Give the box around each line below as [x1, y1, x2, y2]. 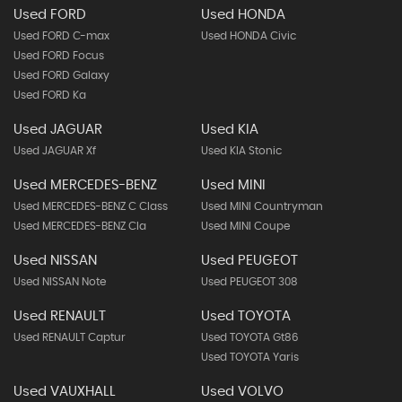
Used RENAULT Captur [13, 331, 126, 343]
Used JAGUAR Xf [13, 144, 96, 156]
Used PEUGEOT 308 [200, 275, 298, 287]
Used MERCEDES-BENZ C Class [13, 200, 168, 212]
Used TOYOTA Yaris [200, 351, 299, 363]
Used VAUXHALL [13, 384, 116, 398]
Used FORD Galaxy [13, 69, 109, 81]
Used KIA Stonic [200, 144, 282, 156]
